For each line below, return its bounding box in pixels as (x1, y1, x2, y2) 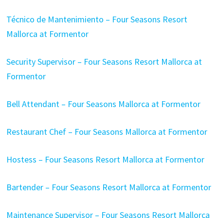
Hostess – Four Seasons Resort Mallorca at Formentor (6, 154, 204, 165)
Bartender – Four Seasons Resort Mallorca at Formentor (6, 182, 211, 193)
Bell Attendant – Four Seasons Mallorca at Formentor (6, 98, 200, 109)
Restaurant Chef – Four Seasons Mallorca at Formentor (6, 126, 207, 137)
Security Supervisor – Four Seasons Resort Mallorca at (6, 56, 202, 67)
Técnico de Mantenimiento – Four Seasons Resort (6, 14, 187, 25)
